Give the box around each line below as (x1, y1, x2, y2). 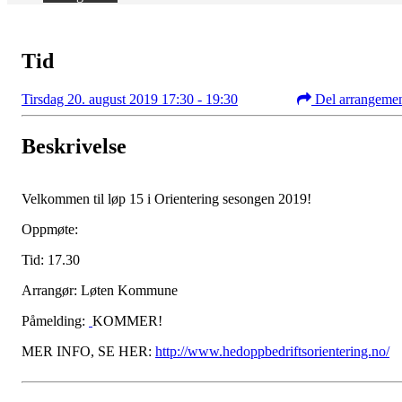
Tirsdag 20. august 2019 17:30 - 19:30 (22, 91, 238, 107)
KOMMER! (92, 312, 162, 328)
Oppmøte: (22, 221, 82, 237)
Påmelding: (22, 312, 89, 328)
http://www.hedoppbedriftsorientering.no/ (155, 343, 389, 359)
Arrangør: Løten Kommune (22, 282, 178, 298)
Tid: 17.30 (22, 251, 80, 267)
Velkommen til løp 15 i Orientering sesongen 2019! (22, 190, 311, 206)
